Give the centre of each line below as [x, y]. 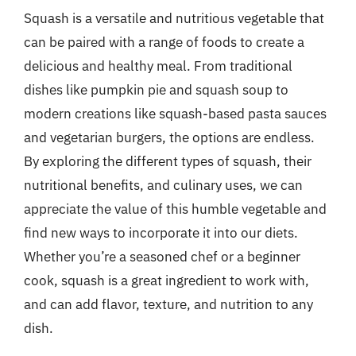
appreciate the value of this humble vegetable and [175, 209]
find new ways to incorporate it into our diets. [161, 232]
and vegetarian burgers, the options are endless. [169, 137]
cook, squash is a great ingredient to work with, [166, 280]
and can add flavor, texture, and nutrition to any [168, 304]
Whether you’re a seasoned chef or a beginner [162, 256]
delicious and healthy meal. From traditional [158, 66]
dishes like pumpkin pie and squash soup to [156, 89]
